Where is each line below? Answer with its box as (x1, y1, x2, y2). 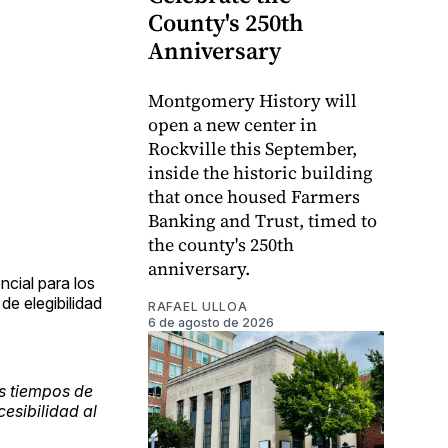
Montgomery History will (148, 88, 357, 114)
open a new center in (148, 112, 317, 138)
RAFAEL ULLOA (148, 299, 248, 315)
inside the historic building (148, 160, 373, 186)
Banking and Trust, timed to (148, 208, 377, 234)
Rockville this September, (148, 136, 357, 162)
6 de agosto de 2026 (148, 315, 274, 331)
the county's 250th (148, 232, 294, 258)
